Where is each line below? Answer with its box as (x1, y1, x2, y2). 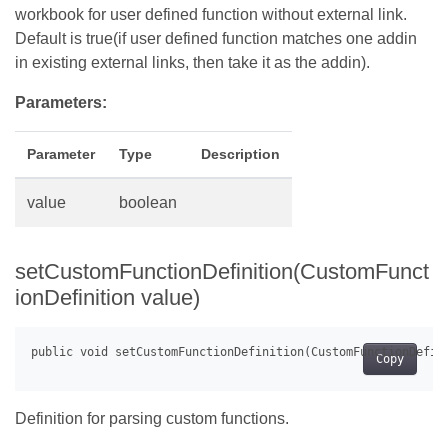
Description (201, 145, 280, 162)
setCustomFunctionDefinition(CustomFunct (15, 258, 429, 284)
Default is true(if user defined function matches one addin (15, 29, 417, 47)
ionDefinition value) (15, 284, 200, 310)
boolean (119, 193, 177, 211)
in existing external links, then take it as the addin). (15, 53, 370, 71)
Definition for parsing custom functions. (15, 410, 289, 428)
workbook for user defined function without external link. (15, 5, 407, 23)
